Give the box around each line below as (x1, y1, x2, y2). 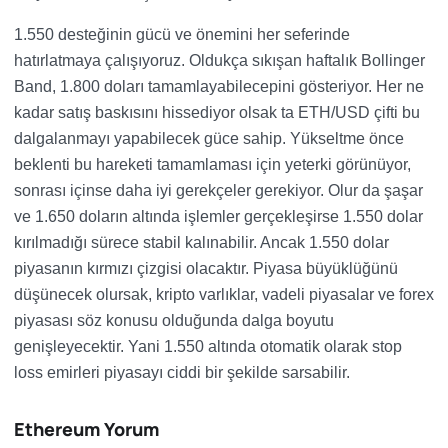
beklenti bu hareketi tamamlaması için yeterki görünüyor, (14, 156, 411, 173)
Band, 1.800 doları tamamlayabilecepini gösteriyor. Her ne (14, 78, 424, 95)
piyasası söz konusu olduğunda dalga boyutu (14, 312, 334, 329)
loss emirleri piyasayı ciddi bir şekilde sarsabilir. (14, 364, 350, 381)
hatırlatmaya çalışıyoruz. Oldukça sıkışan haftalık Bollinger (14, 52, 425, 69)
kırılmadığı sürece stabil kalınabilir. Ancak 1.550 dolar (14, 234, 389, 251)
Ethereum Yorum (14, 417, 159, 441)
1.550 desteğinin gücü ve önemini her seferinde (14, 26, 350, 43)
